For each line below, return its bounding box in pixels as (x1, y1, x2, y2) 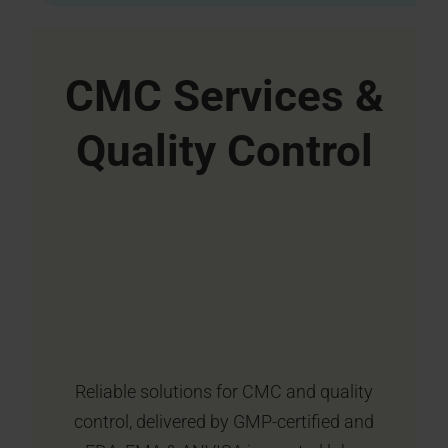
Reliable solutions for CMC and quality (75, 381, 373, 403)
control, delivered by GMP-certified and (74, 411, 374, 433)
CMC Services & (64, 69, 384, 122)
